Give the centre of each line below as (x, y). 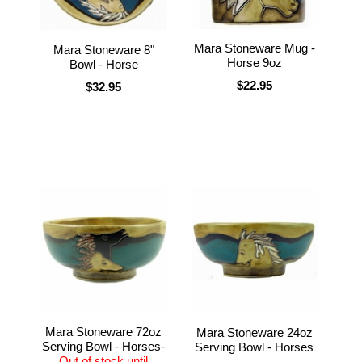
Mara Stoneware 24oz (254, 332)
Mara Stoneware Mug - (254, 48)
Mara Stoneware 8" (103, 49)
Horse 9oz (254, 62)
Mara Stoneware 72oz (104, 331)
